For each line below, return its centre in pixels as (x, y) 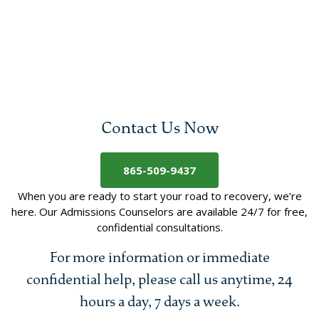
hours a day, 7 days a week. (159, 302)
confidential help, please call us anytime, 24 (159, 279)
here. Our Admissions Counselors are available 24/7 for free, (159, 211)
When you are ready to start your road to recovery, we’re (159, 196)
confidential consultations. (159, 227)
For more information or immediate (159, 257)
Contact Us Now (159, 128)
